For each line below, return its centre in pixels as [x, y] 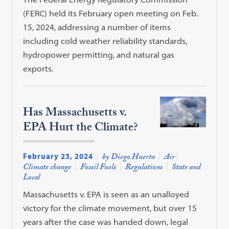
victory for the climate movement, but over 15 [110, 208]
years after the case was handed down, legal [106, 222]
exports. [38, 68]
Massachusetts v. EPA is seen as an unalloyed [106, 194]
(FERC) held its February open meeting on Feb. [111, 13]
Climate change [47, 168]
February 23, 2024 [58, 156]
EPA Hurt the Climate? [81, 128]
